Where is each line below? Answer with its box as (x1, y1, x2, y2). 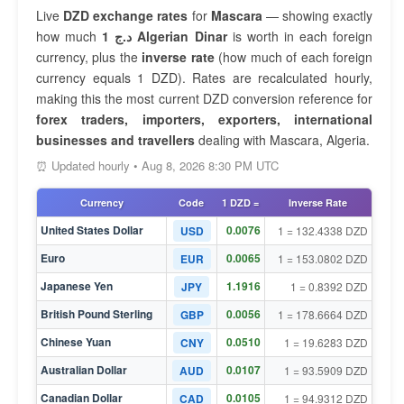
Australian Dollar (41, 362, 127, 378)
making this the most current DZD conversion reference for (36, 89, 372, 107)
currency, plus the (36, 48, 142, 66)
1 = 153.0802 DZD (278, 251, 368, 266)
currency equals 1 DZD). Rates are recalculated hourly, (36, 69, 372, 87)
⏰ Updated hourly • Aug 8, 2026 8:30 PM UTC (36, 157, 279, 174)
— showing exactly (262, 6, 372, 24)
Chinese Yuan (41, 334, 111, 350)
